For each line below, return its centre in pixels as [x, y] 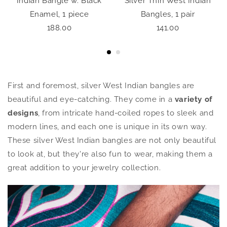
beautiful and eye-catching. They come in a [91, 100]
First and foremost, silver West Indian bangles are [101, 86]
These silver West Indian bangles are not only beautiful [112, 141]
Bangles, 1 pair [168, 14]
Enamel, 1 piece [59, 14]
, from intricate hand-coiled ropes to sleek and [126, 113]
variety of [194, 100]
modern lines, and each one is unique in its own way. [107, 127]
